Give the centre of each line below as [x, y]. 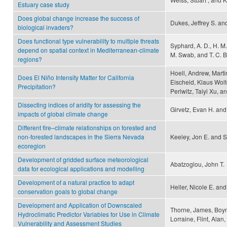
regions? [30, 59]
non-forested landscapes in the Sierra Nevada [81, 137]
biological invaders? [46, 27]
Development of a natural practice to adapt [76, 182]
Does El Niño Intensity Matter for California [76, 78]
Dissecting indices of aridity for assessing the [79, 105]
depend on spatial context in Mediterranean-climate [88, 50]
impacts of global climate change [63, 114]
